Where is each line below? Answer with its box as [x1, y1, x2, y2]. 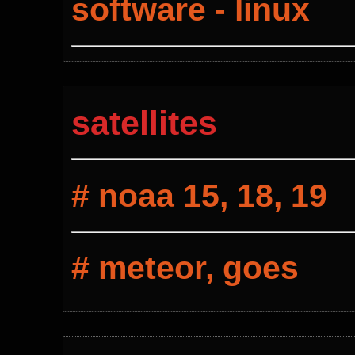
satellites [71, 104, 217, 143]
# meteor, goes [71, 249, 299, 287]
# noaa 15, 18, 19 [71, 176, 327, 214]
